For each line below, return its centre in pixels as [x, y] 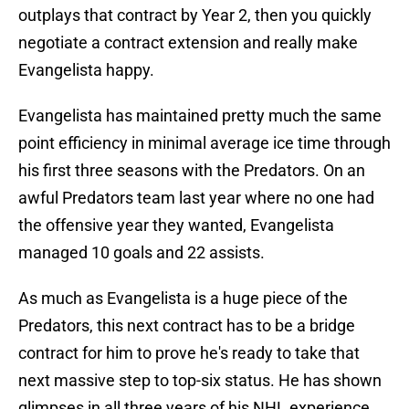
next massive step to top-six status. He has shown [200, 381]
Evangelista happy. [86, 70]
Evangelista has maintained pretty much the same [200, 116]
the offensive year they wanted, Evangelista [176, 225]
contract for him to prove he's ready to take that [189, 353]
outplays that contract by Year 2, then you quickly [195, 16]
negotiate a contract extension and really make [188, 43]
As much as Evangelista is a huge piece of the [183, 299]
